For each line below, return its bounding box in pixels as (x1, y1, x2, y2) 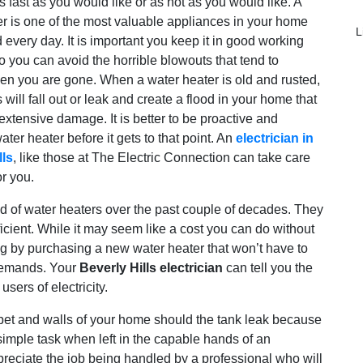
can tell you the (223, 260, 313, 275)
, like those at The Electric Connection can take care (13, 150, 310, 164)
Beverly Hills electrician (79, 260, 223, 275)
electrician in (236, 130, 314, 145)
